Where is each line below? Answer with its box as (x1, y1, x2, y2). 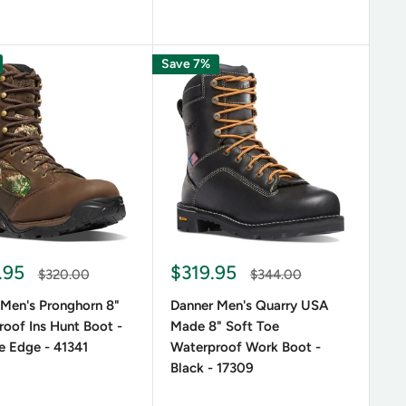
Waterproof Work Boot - (169, 339, 321, 356)
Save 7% (160, 56, 210, 72)
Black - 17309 (169, 360, 254, 377)
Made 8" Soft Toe (169, 318, 279, 335)
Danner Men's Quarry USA (169, 297, 328, 314)
